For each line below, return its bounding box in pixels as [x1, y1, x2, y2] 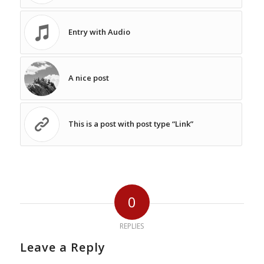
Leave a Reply [19, 239, 105, 256]
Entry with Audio [68, 27, 130, 38]
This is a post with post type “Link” [68, 118, 193, 130]
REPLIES [120, 221, 144, 232]
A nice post [68, 72, 109, 84]
